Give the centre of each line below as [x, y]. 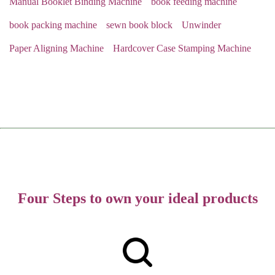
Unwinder [201, 25]
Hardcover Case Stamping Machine [182, 48]
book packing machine [53, 25]
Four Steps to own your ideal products [137, 198]
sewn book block [139, 25]
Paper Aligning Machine [56, 48]
